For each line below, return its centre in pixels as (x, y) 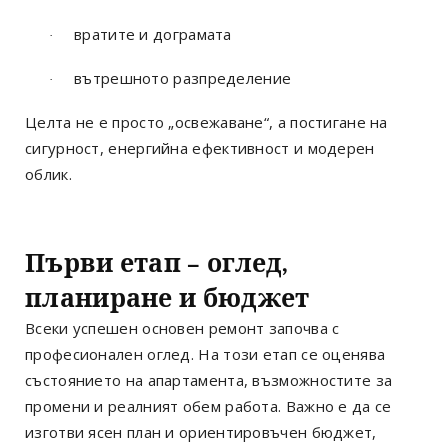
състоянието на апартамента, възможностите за (209, 379)
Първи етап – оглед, (157, 263)
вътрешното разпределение (183, 77)
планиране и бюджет (167, 298)
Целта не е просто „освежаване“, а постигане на (206, 121)
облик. (48, 173)
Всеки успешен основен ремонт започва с (182, 327)
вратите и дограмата (153, 33)
